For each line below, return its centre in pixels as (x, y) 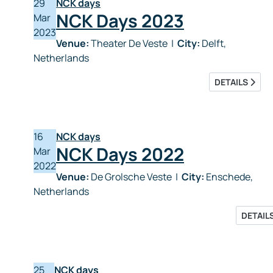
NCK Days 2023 (120, 21)
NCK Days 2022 (120, 154)
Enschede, (229, 177)
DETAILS (232, 82)
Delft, (213, 43)
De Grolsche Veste (131, 177)
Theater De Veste (129, 43)
